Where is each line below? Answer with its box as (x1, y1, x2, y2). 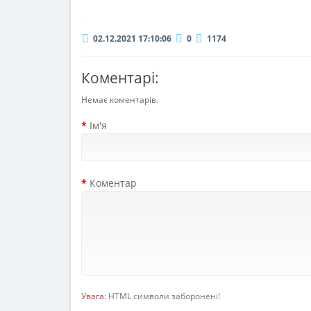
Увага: (81, 290, 106, 302)
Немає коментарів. (81, 94, 158, 106)
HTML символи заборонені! (106, 290, 220, 302)
